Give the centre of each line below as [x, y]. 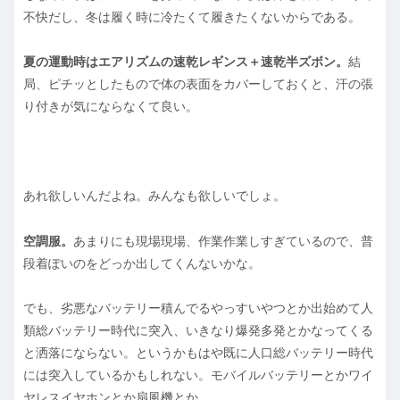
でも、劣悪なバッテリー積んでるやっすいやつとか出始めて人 [198, 308]
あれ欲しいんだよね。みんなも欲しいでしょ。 [154, 196]
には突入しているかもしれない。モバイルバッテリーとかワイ [198, 375]
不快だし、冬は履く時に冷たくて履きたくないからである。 [192, 17]
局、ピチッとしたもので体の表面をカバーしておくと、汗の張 [198, 83]
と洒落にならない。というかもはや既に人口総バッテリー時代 [198, 352]
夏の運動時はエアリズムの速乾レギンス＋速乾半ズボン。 [186, 61]
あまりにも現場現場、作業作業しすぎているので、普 [223, 241]
